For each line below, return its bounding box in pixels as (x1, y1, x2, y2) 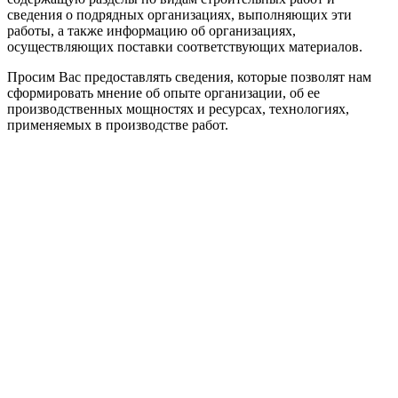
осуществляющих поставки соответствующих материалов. (7, 38, 362, 54)
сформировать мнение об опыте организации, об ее (7, 84, 320, 100)
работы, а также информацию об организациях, (7, 22, 296, 38)
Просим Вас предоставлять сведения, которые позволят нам (7, 68, 371, 84)
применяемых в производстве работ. (7, 116, 228, 132)
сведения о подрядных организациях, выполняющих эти (7, 6, 352, 22)
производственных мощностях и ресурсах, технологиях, (7, 100, 349, 116)
